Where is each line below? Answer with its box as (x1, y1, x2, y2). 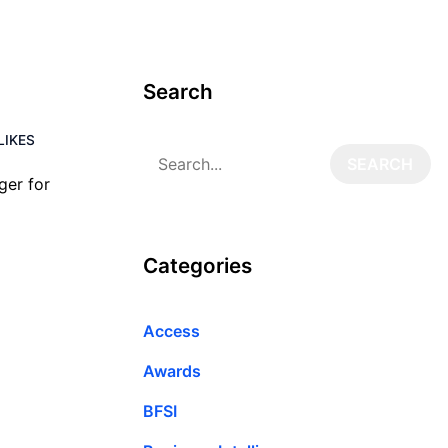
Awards (143, 360, 201, 381)
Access (143, 320, 200, 341)
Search (143, 79, 213, 104)
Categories (143, 252, 252, 278)
